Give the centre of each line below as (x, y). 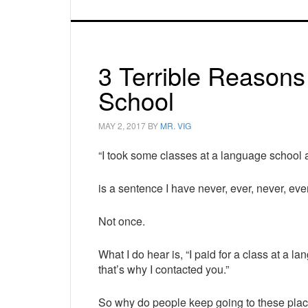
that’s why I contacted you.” (164, 269)
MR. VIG (176, 125)
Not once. (122, 221)
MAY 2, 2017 (122, 125)
